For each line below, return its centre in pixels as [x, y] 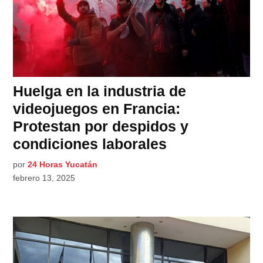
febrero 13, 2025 [44, 178]
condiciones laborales [90, 144]
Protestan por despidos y [101, 126]
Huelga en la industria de [100, 91]
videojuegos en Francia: [97, 108]
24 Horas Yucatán [63, 164]
